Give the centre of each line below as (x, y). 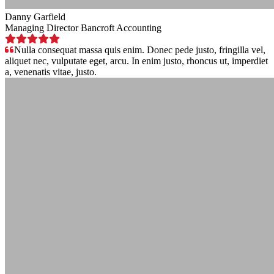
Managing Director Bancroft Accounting (83, 28)
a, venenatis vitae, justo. (51, 72)
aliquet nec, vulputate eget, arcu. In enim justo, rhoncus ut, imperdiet (136, 61)
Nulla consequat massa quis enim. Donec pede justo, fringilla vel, (140, 50)
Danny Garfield (35, 17)
